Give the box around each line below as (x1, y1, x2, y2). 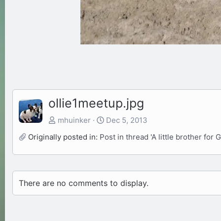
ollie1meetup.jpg (48, 96, 144, 111)
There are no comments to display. (19, 178, 148, 188)
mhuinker (58, 115, 91, 125)
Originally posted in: (26, 132, 100, 142)
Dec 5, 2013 (106, 115, 147, 125)
